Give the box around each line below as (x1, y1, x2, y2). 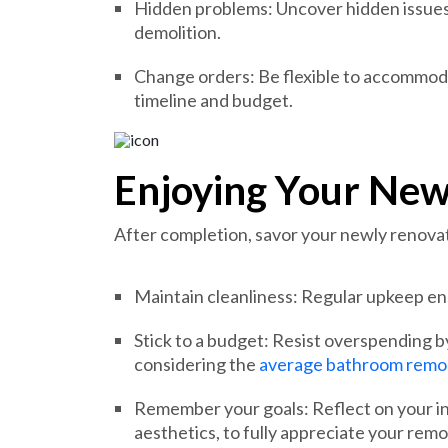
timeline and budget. (134, 89, 293, 111)
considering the (134, 353, 259, 375)
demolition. (134, 21, 221, 43)
